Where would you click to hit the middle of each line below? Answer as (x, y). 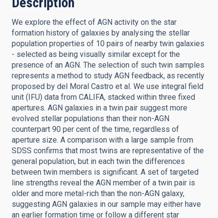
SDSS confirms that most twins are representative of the (108, 151)
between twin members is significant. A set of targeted (105, 172)
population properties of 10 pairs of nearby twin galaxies (108, 44)
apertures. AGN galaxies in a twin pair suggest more (100, 108)
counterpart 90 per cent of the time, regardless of (95, 129)
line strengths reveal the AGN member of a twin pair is (103, 183)
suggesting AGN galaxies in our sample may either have (106, 204)
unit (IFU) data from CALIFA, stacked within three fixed (103, 97)
